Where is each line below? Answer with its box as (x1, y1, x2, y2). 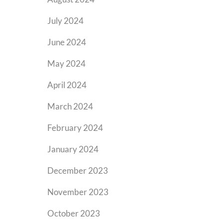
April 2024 (47, 80, 87, 90)
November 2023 (47, 187, 109, 197)
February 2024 (47, 122, 103, 133)
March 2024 (47, 101, 93, 111)
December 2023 (47, 165, 108, 176)
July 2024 (47, 15, 84, 26)
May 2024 (47, 58, 86, 69)
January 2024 (47, 144, 99, 154)
